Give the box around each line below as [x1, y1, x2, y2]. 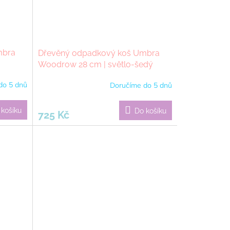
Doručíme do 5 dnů [109, 81, 172, 90]
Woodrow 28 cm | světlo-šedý [37, 59, 153, 69]
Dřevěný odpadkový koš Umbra [37, 48, 160, 58]
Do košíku [134, 106, 166, 115]
